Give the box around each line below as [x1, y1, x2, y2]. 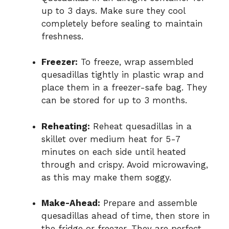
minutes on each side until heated [41, 146, 186, 157]
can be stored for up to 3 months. [41, 95, 187, 106]
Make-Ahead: [41, 198, 100, 209]
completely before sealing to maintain [41, 18, 203, 29]
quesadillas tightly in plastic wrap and [41, 70, 204, 80]
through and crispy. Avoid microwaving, [41, 159, 208, 170]
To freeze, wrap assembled [78, 57, 194, 67]
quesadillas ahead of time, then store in [41, 211, 210, 221]
